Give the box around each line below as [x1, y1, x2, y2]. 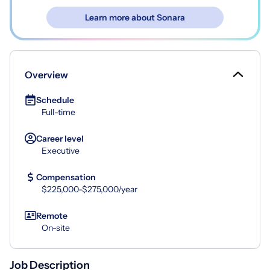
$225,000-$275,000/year [42, 183, 137, 195]
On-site [42, 222, 70, 233]
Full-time [42, 106, 75, 118]
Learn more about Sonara [85, 11, 185, 23]
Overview [25, 68, 68, 81]
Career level [36, 133, 84, 144]
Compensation [36, 171, 96, 183]
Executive [42, 145, 80, 156]
